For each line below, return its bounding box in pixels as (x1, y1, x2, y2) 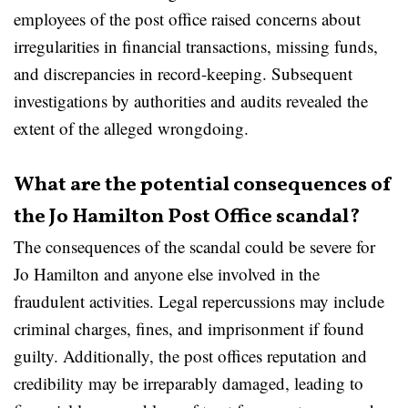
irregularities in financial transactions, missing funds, (14, 35, 378, 57)
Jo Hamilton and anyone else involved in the (14, 262, 320, 285)
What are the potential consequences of (14, 171, 393, 199)
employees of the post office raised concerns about (14, 7, 361, 30)
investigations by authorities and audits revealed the (14, 89, 368, 112)
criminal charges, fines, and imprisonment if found (14, 317, 364, 340)
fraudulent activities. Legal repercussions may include (14, 290, 384, 312)
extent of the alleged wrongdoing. (14, 117, 249, 139)
